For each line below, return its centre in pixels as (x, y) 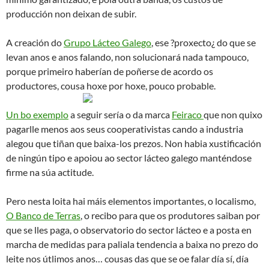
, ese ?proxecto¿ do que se (204, 42)
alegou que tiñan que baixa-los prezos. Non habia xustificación (134, 143)
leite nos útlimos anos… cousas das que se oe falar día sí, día (127, 258)
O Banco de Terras (43, 215)
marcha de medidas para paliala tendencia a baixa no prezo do (132, 244)
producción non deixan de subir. (71, 13)
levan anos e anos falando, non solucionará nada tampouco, (127, 56)
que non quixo (233, 114)
